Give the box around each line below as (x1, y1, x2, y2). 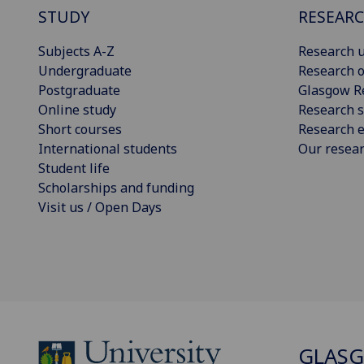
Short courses (38, 120, 122, 139)
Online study (38, 101, 116, 119)
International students (38, 140, 177, 158)
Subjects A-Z (38, 42, 115, 61)
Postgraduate (38, 81, 120, 100)
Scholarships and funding (38, 179, 194, 197)
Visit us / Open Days (38, 198, 162, 217)
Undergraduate (38, 62, 132, 80)
